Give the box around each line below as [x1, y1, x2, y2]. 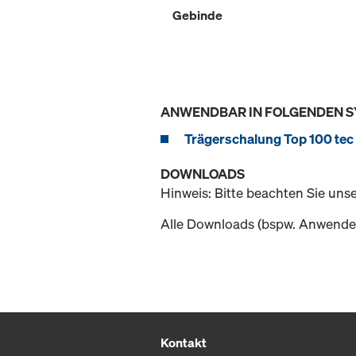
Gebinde [172, 6, 222, 24]
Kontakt [161, 333, 207, 351]
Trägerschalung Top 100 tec [184, 129, 354, 148]
